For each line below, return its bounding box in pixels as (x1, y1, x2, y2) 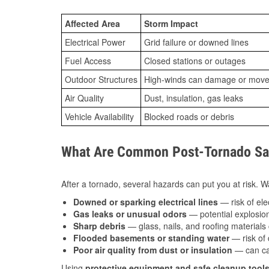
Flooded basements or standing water (73, 232, 229, 244)
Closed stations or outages (144, 55, 246, 67)
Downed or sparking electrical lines (73, 196, 218, 208)
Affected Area (65, 17, 120, 30)
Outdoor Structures (65, 73, 138, 86)
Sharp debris (73, 220, 125, 232)
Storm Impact (144, 17, 198, 30)
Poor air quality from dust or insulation (73, 244, 232, 256)
